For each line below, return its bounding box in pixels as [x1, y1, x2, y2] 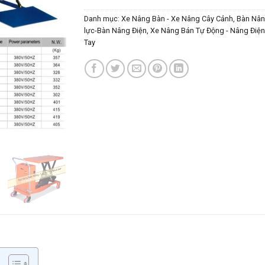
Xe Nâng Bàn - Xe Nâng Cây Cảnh [121, 14, 233, 23]
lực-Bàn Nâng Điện [83, 25, 147, 35]
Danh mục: [83, 14, 121, 23]
